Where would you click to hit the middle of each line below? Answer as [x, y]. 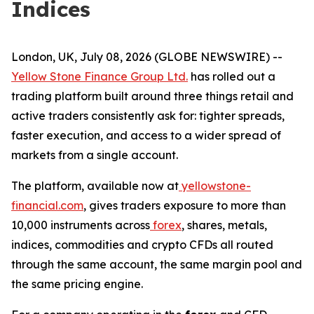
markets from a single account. [95, 155]
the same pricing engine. [77, 284]
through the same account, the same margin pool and [157, 264]
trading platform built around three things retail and [152, 96]
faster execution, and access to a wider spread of [146, 135]
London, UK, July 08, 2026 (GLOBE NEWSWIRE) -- [147, 57]
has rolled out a [232, 76]
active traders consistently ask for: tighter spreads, [148, 116]
